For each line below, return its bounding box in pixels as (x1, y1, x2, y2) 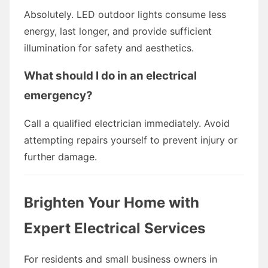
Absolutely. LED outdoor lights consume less (24, 8, 226, 20)
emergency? (24, 88, 93, 102)
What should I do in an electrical (24, 68, 197, 83)
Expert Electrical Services (24, 219, 205, 237)
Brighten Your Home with (24, 193, 199, 211)
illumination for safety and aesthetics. (24, 41, 194, 54)
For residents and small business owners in (24, 252, 217, 265)
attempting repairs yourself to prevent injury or (24, 133, 237, 146)
